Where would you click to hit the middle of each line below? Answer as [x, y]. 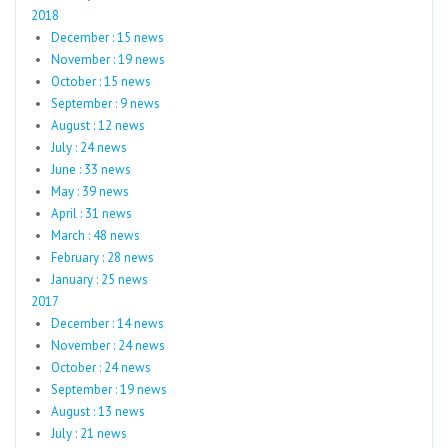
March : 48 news [95, 235]
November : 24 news [108, 345]
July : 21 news [89, 433]
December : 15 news [107, 37]
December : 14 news [107, 323]
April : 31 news [91, 213]
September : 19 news [109, 389]
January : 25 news [99, 279]
